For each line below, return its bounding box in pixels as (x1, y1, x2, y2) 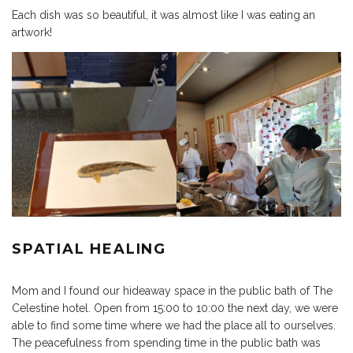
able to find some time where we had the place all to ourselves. (12, 319, 336, 333)
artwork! (12, 26, 52, 39)
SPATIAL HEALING (12, 240, 166, 258)
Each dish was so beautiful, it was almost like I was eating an (12, 9, 315, 22)
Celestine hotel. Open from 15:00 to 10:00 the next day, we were (12, 302, 338, 315)
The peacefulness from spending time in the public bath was (12, 336, 321, 350)
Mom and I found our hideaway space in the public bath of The (12, 284, 333, 298)
